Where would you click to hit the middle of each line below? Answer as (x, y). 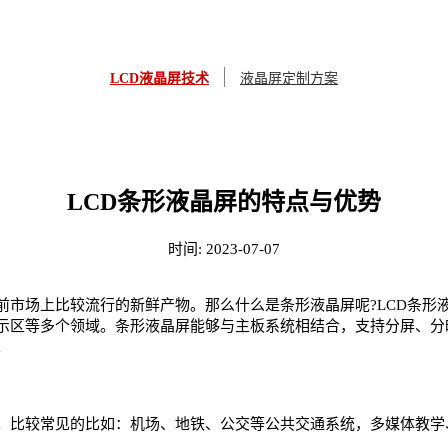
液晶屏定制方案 (289, 78)
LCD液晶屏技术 (159, 78)
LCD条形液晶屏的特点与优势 (224, 201)
